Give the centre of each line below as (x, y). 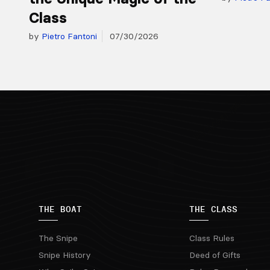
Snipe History (65, 255)
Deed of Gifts (215, 255)
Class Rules (212, 238)
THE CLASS (213, 209)
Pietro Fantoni (68, 36)
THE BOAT (60, 209)
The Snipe (58, 238)
